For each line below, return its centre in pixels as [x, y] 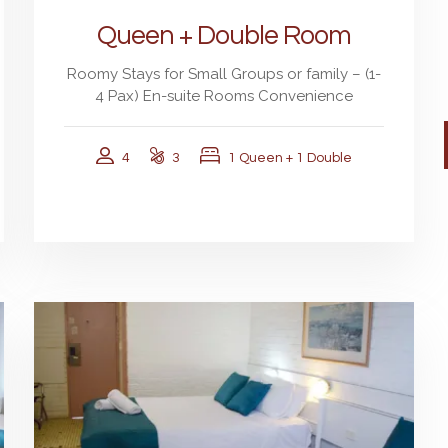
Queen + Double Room [224, 35]
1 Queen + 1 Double [290, 157]
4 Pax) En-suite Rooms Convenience [224, 95]
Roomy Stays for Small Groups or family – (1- [224, 73]
